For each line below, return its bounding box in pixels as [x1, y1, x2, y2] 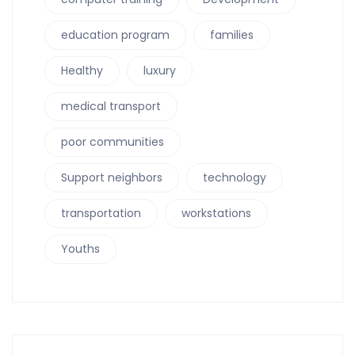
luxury [143, 62, 176, 78]
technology [203, 169, 266, 185]
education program [61, 26, 170, 43]
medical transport [61, 97, 161, 114]
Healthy [61, 62, 103, 78]
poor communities [61, 133, 164, 150]
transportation [61, 204, 141, 221]
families [210, 26, 254, 43]
